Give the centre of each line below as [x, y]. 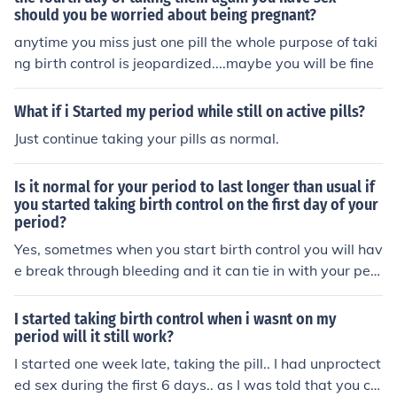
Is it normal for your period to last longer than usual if [195, 187]
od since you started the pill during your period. [170, 292]
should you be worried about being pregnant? [165, 15]
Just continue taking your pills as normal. [147, 138]
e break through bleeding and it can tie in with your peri [197, 270]
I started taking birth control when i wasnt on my [175, 319]
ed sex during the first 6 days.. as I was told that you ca [197, 385]
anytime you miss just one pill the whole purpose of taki [196, 42]
